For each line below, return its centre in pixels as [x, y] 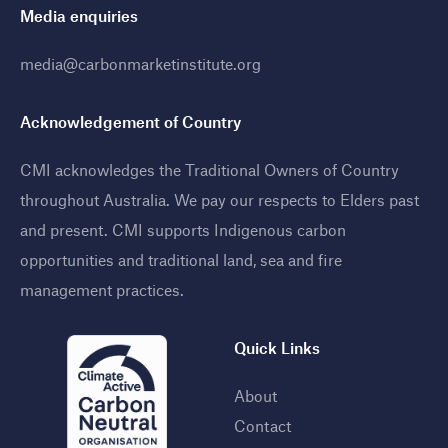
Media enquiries [79, 15]
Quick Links [277, 347]
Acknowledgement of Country [130, 121]
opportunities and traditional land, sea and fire [181, 259]
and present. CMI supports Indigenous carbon [183, 229]
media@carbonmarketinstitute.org [140, 63]
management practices [100, 289]
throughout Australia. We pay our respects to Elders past [219, 199]
